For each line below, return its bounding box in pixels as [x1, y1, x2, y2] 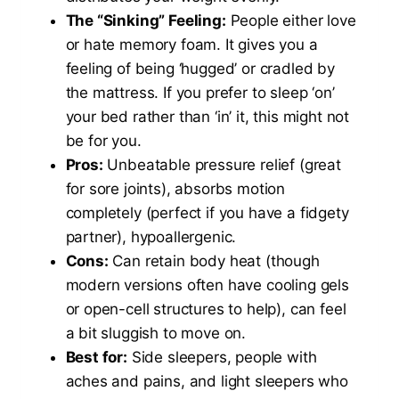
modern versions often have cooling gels [65, 276, 349, 295]
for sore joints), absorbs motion [65, 180, 286, 199]
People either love [225, 12, 356, 30]
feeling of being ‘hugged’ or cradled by [65, 60, 335, 78]
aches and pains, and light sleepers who [65, 372, 348, 391]
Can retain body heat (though [108, 252, 320, 271]
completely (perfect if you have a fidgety [65, 204, 349, 223]
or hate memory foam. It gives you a [65, 36, 318, 54]
